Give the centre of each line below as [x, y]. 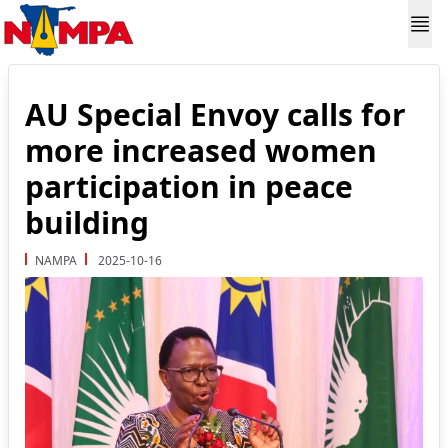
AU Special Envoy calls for [215, 114]
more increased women [201, 150]
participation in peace [189, 186]
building [87, 222]
